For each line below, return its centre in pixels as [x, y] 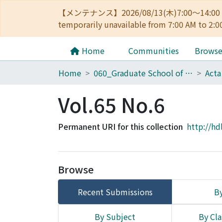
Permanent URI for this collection [120, 126]
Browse [76, 169]
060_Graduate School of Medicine [189, 73]
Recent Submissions [115, 192]
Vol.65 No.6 [111, 105]
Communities [154, 51]
